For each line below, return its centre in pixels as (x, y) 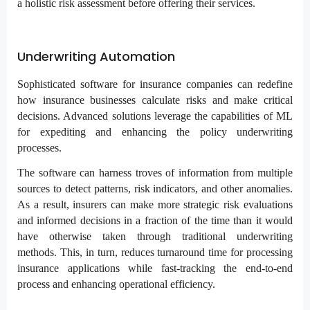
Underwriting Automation (96, 57)
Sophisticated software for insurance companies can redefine (155, 84)
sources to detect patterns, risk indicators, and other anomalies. (155, 188)
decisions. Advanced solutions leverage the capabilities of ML (155, 116)
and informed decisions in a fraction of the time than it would (155, 220)
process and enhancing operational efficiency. (116, 284)
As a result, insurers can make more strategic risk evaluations (155, 204)
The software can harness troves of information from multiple (155, 172)
